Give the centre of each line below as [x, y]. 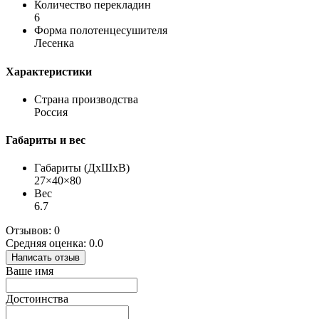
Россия [51, 112]
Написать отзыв [46, 258]
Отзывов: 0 [33, 231]
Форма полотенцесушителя [101, 31]
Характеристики [49, 71]
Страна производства [86, 99]
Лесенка [54, 43]
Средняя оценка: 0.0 [54, 244]
